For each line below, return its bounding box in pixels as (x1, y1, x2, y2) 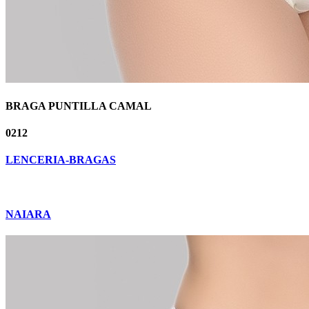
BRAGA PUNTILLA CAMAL (6, 99, 152, 112)
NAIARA (6, 208, 51, 220)
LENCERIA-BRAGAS (6, 154, 116, 166)
